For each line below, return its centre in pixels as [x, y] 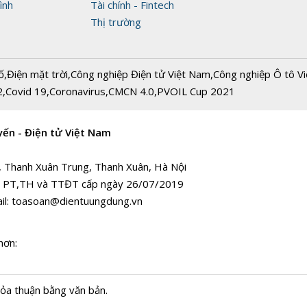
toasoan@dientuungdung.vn [77, 200]
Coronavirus [77, 91]
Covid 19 [26, 91]
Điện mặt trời [37, 74]
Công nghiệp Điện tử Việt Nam [140, 74]
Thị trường [116, 22]
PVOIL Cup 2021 [196, 91]
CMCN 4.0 [131, 91]
